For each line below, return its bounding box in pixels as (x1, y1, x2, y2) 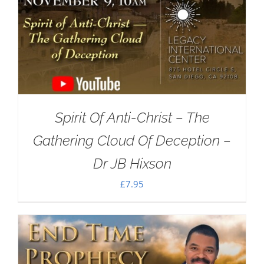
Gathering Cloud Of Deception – (33, 132, 231, 149)
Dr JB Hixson (93, 155, 171, 172)
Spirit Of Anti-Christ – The (54, 109, 210, 126)
